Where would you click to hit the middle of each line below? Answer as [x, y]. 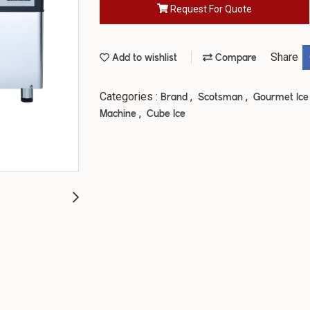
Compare [235, 58]
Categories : [130, 96]
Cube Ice [166, 114]
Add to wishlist [143, 58]
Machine [119, 114]
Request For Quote [211, 9]
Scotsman [222, 97]
